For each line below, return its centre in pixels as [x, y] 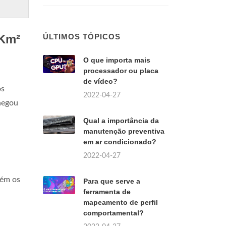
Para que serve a [112, 181]
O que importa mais [117, 60]
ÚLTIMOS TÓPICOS [82, 37]
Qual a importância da [121, 121]
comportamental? [114, 213]
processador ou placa [121, 71]
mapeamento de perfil [121, 202]
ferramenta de [107, 192]
